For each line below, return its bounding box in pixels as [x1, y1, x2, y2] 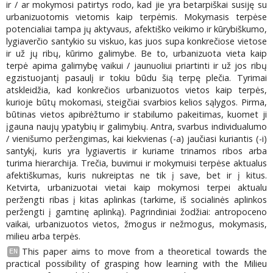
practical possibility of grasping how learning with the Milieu [6, 257, 267, 269]
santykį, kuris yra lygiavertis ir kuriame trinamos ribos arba [6, 145, 267, 157]
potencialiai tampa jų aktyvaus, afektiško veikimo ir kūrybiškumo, [6, 23, 267, 35]
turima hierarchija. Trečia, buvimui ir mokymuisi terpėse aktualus [6, 157, 267, 169]
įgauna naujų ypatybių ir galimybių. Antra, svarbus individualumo [6, 121, 267, 133]
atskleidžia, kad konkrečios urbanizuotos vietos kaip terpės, [6, 84, 267, 96]
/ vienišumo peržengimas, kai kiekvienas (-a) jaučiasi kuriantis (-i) [6, 133, 267, 145]
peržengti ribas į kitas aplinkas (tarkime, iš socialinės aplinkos [6, 194, 267, 206]
